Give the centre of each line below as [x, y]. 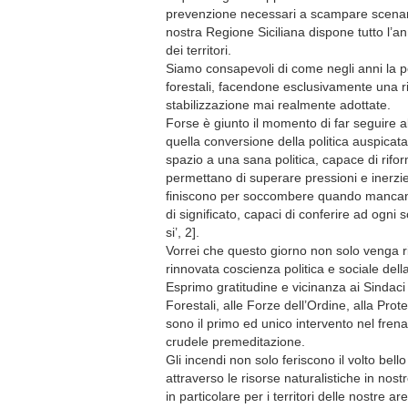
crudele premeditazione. [235, 342]
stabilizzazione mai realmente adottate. [278, 105]
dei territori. [199, 50]
